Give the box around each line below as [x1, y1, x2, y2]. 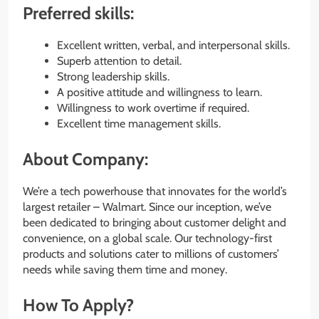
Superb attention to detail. [57, 54, 182, 68]
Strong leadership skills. [57, 70, 169, 84]
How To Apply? [23, 295, 134, 316]
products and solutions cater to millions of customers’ [23, 247, 279, 261]
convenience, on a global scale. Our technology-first [23, 231, 272, 246]
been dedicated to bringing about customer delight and [23, 216, 286, 230]
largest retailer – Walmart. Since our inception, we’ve [23, 200, 271, 214]
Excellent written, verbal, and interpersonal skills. [57, 38, 290, 53]
